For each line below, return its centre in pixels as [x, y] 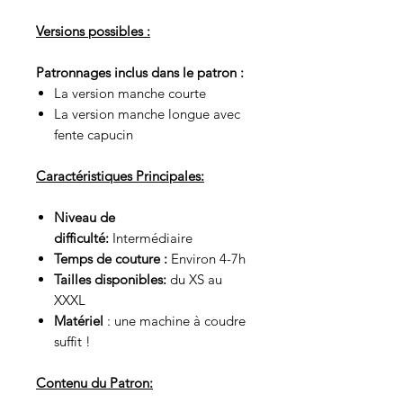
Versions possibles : [93, 31]
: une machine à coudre [176, 320]
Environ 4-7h [206, 258]
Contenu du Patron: [94, 382]
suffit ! [72, 341]
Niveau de [85, 217]
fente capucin [94, 134]
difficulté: [81, 237]
